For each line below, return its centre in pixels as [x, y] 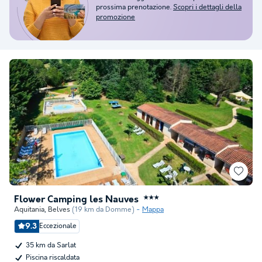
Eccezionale [58, 226]
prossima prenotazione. [134, 7]
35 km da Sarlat [51, 245]
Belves [59, 210]
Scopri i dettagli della [207, 7]
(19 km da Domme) [103, 210]
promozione [116, 17]
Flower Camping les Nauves [76, 200]
